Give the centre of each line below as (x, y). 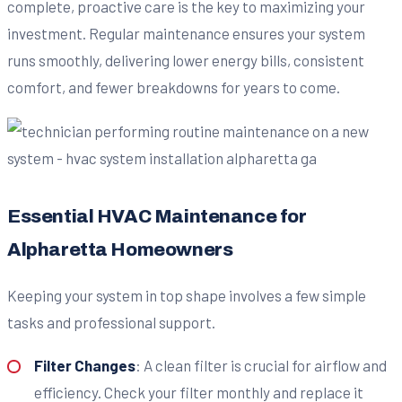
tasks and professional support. (111, 322)
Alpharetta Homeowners (120, 249)
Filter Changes (84, 365)
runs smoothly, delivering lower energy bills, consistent (186, 61)
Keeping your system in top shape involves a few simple (187, 295)
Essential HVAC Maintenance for (157, 216)
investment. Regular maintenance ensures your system (186, 34)
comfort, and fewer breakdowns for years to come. (174, 87)
